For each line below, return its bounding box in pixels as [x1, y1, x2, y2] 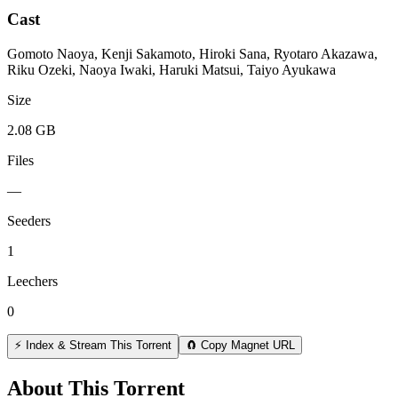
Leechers [7, 274, 58, 290]
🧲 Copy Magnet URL [186, 338, 295, 353]
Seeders [7, 213, 51, 229]
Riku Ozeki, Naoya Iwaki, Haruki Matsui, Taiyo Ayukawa [7, 62, 336, 78]
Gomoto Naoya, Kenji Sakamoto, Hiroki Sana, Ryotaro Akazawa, [7, 46, 378, 62]
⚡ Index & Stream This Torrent [14, 338, 171, 353]
